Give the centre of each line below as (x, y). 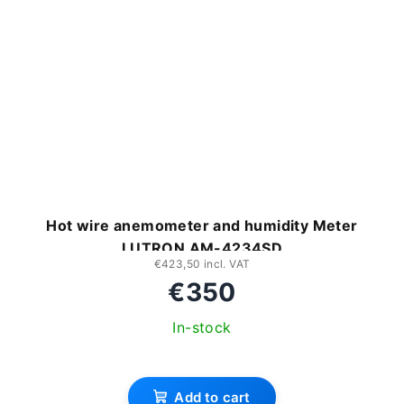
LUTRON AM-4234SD (202, 248)
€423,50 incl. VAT (202, 263)
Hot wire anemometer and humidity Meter (202, 225)
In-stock (202, 327)
